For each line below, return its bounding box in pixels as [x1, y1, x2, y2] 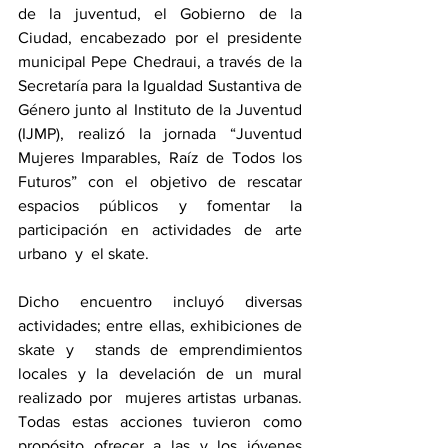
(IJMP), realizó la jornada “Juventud [18, 125, 302, 143]
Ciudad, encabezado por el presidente [18, 29, 302, 47]
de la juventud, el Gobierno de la [18, 5, 302, 23]
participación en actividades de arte [18, 221, 302, 239]
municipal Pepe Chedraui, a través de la [18, 53, 302, 71]
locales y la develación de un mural [18, 365, 302, 383]
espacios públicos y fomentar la [18, 197, 302, 215]
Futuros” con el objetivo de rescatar [18, 173, 302, 191]
